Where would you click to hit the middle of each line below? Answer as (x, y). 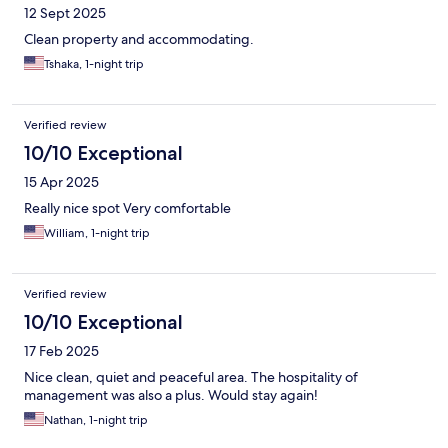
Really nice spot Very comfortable (127, 208)
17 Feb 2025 (61, 351)
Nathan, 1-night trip (96, 420)
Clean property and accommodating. (139, 39)
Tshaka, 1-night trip (94, 64)
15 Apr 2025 (61, 182)
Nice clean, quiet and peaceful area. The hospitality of (191, 377)
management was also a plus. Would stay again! (171, 395)
